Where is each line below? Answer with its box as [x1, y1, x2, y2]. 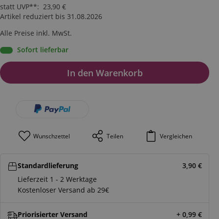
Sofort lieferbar [17, 45, 68, 54]
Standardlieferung [18, 160, 78, 170]
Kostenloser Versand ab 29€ [18, 185, 109, 195]
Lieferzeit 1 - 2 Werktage [18, 174, 97, 184]
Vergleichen [160, 131, 193, 140]
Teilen [107, 131, 124, 140]
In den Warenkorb [66, 66, 143, 79]
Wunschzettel [33, 131, 70, 140]
